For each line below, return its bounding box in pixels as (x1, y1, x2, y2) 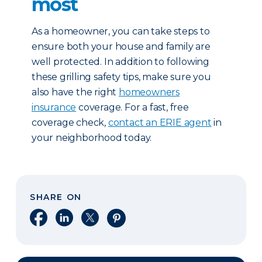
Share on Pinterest (106, 210, 192, 221)
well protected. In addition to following (32, 56, 209, 67)
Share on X (81, 210, 130, 221)
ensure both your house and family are (32, 41, 211, 52)
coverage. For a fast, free (76, 102, 189, 113)
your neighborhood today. (32, 132, 152, 143)
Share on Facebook (29, 210, 118, 221)
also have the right (32, 87, 119, 98)
